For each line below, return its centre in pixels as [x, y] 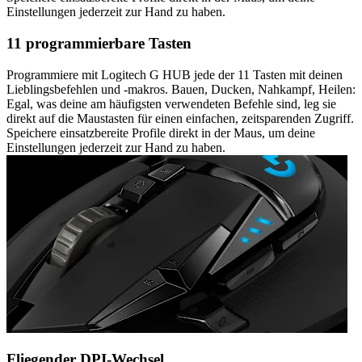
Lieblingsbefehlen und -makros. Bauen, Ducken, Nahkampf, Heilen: [181, 89]
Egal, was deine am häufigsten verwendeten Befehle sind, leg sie [171, 103]
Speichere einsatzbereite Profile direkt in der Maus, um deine [161, 133]
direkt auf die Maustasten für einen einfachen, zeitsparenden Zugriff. [180, 118]
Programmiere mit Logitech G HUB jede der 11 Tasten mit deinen [175, 74]
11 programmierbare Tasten [99, 43]
